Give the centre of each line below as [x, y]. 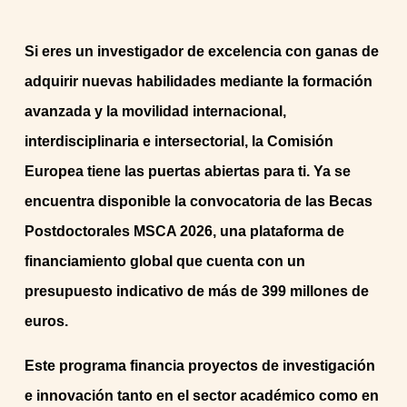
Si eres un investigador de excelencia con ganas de [202, 51]
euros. [47, 321]
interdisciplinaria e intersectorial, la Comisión [179, 141]
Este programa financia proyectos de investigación [200, 366]
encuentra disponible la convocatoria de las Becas [199, 201]
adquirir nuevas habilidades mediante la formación [199, 81]
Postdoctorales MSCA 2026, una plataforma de [185, 231]
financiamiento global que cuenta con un [165, 261]
